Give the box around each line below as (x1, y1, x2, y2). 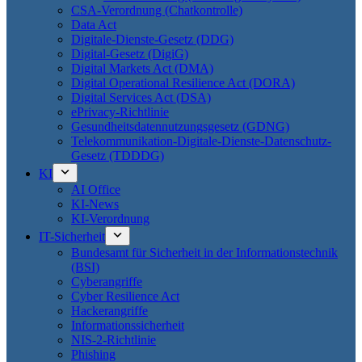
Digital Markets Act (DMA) (71, 61, 213, 75)
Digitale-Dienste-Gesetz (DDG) (71, 32, 234, 46)
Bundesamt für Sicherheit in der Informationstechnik (71, 246, 338, 259)
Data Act (71, 18, 116, 32)
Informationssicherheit (71, 318, 184, 332)
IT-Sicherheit (39, 229, 105, 243)
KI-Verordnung (71, 212, 149, 225)
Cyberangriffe (71, 275, 142, 288)
